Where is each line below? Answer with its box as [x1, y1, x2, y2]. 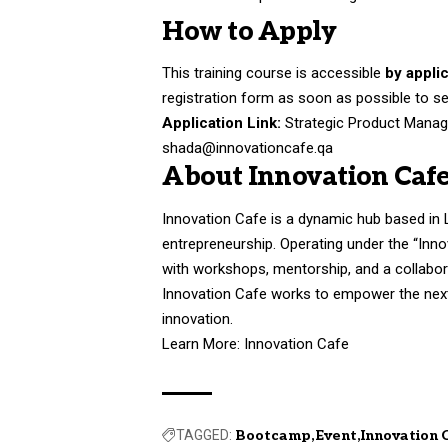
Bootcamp [235, 426, 312, 444]
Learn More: [162, 334, 245, 353]
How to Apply [162, 15, 337, 48]
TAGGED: [176, 426, 233, 443]
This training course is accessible [162, 64, 386, 83]
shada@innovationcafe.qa [162, 139, 334, 158]
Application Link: [162, 114, 282, 133]
